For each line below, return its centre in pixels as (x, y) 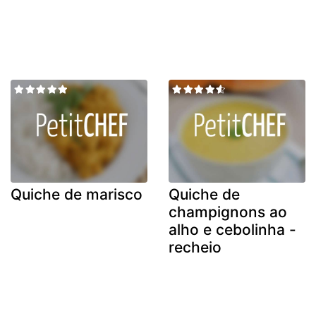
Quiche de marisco (77, 194)
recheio (195, 247)
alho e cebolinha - (232, 229)
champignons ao (228, 212)
